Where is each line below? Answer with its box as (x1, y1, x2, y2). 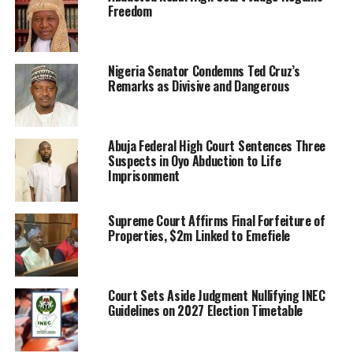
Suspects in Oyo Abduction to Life (107, 151, 281, 171)
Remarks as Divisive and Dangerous (107, 76, 290, 96)
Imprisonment (107, 166, 180, 186)
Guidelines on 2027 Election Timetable (107, 301, 303, 321)
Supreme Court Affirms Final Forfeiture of (107, 211, 325, 231)
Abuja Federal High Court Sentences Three (107, 136, 326, 156)
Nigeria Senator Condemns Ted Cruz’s (107, 61, 300, 81)
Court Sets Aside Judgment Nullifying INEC (107, 286, 325, 306)
